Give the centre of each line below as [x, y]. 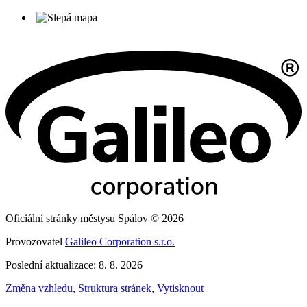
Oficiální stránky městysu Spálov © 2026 [95, 218]
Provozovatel [35, 241]
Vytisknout [180, 288]
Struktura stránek [115, 288]
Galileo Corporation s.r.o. [120, 241]
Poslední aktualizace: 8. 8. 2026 [74, 265]
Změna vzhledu [39, 288]
